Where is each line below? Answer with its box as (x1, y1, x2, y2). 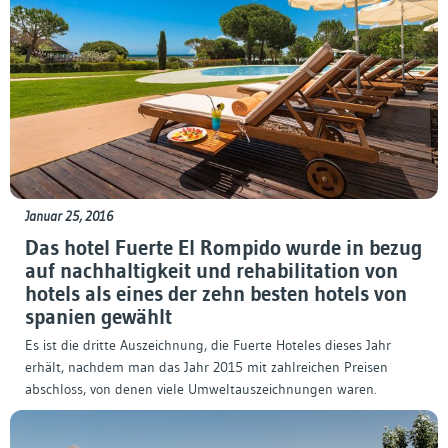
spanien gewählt (25, 304, 172, 331)
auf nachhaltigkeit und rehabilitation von (25, 258, 398, 285)
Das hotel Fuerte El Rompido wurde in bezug (25, 235, 422, 262)
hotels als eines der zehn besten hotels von (25, 281, 407, 308)
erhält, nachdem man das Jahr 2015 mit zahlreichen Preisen (25, 358, 388, 377)
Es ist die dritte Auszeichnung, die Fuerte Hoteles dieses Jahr (25, 336, 391, 355)
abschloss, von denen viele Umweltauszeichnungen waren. (25, 380, 377, 399)
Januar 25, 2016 (25, 207, 113, 226)
